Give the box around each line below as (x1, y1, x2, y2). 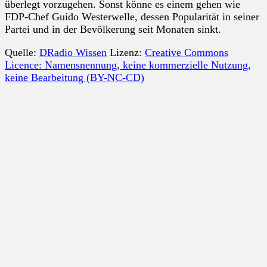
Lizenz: (107, 46, 145, 58)
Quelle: (5, 46, 39, 58)
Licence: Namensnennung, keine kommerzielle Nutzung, (5, 58, 251, 71)
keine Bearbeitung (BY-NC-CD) (5, 71, 144, 83)
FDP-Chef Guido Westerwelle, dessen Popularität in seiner (5, 10, 259, 23)
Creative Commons (145, 46, 228, 58)
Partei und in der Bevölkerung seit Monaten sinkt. (5, 23, 221, 35)
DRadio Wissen (39, 46, 107, 58)
